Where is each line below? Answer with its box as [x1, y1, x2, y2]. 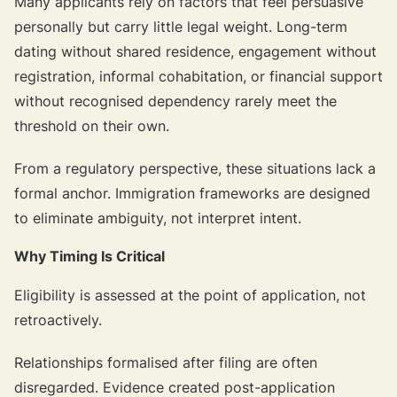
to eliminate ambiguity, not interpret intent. [14, 208, 301, 227]
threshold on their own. [14, 116, 169, 135]
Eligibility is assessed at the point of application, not [14, 285, 366, 304]
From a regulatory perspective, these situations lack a [14, 159, 376, 177]
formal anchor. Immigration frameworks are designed [14, 183, 370, 202]
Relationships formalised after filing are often [14, 353, 317, 371]
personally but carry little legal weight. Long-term [14, 17, 347, 35]
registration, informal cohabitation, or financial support [14, 66, 383, 85]
